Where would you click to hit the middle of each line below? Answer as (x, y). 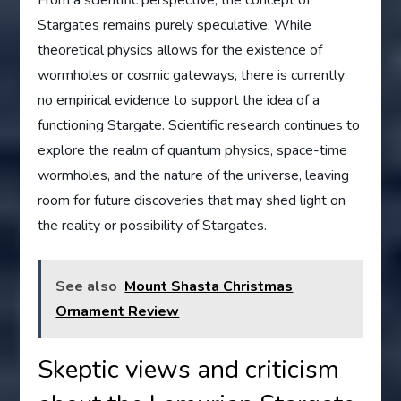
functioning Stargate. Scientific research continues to (199, 125)
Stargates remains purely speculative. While (175, 25)
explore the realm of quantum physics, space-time (193, 150)
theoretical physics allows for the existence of (180, 50)
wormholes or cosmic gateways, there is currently (192, 75)
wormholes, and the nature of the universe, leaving (194, 175)
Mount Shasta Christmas (209, 286)
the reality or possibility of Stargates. (153, 225)
